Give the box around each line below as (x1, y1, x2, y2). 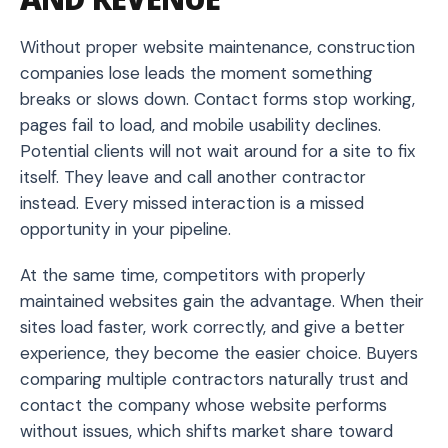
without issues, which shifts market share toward (20, 419, 393, 442)
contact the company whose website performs (20, 393, 387, 416)
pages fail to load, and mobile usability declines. (20, 113, 381, 136)
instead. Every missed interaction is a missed (20, 191, 364, 214)
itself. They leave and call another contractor (20, 165, 366, 188)
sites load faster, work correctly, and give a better (20, 315, 405, 338)
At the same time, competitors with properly (20, 263, 365, 286)
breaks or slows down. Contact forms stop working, (20, 87, 415, 110)
